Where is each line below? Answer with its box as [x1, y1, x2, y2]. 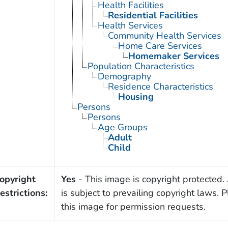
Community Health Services [107, 29, 221, 42]
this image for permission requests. [61, 200, 206, 213]
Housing [118, 90, 154, 103]
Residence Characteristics [107, 80, 213, 93]
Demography [97, 70, 151, 82]
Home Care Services [118, 39, 202, 52]
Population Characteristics [87, 60, 194, 72]
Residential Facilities [107, 9, 198, 21]
